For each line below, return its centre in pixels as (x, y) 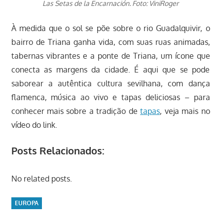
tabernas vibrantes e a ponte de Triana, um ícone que (110, 55)
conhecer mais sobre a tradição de (76, 111)
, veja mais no (185, 111)
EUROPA (26, 203)
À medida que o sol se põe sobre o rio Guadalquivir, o (110, 28)
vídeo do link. (34, 125)
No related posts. (41, 178)
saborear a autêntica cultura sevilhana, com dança (110, 83)
